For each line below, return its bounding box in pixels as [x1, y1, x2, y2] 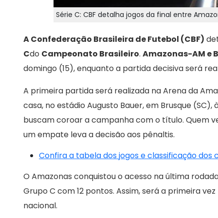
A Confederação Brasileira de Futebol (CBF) [23, 34, 204, 45]
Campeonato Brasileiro [41, 48, 139, 60]
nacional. [23, 200, 59, 212]
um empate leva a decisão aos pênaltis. [23, 129, 175, 141]
